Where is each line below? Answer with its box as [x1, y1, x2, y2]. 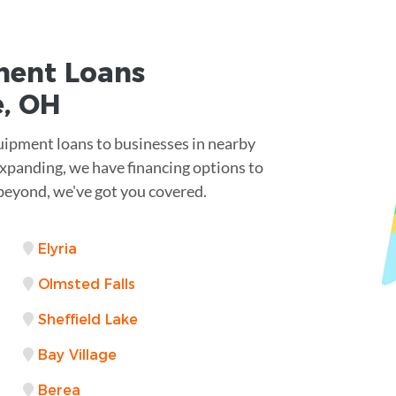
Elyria [37, 240, 77, 257]
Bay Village [37, 346, 117, 363]
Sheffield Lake [37, 310, 138, 328]
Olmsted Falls [37, 275, 135, 293]
